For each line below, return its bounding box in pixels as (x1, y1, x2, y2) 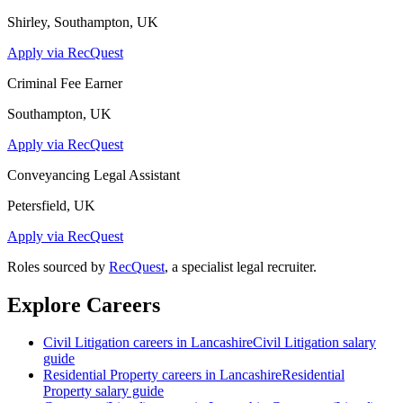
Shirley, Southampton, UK (7, 13, 158, 30)
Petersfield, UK (7, 197, 95, 213)
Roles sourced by (7, 258, 105, 274)
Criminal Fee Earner (7, 75, 122, 91)
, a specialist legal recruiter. (165, 258, 317, 274)
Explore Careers (7, 292, 160, 317)
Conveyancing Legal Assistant (7, 166, 180, 183)
